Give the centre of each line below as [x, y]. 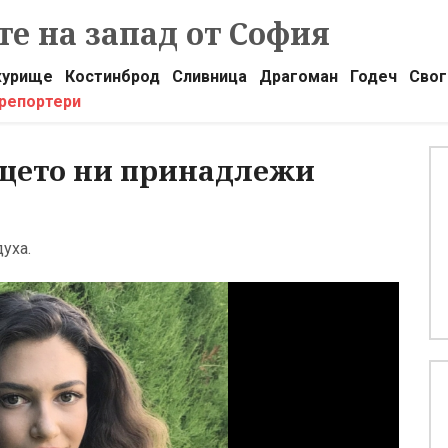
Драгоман [298, 76]
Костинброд [112, 76]
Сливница [209, 76]
